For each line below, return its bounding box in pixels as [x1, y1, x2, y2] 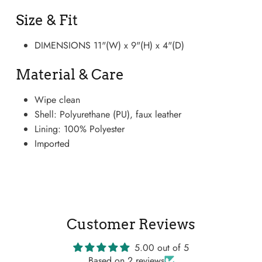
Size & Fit [16, 11, 78, 29]
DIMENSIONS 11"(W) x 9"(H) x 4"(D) [35, 38, 185, 52]
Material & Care [16, 65, 125, 83]
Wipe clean [35, 92, 81, 106]
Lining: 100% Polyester [35, 122, 125, 136]
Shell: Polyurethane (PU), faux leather [35, 107, 182, 121]
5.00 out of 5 [135, 240, 189, 254]
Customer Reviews [67, 215, 195, 233]
